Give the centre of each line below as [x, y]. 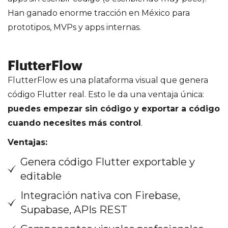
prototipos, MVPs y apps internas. [74, 27]
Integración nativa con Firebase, [100, 195]
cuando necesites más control [74, 123]
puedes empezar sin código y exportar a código [114, 108]
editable [41, 176]
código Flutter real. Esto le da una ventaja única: [106, 94]
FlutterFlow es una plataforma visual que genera [108, 80]
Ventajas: [27, 142]
